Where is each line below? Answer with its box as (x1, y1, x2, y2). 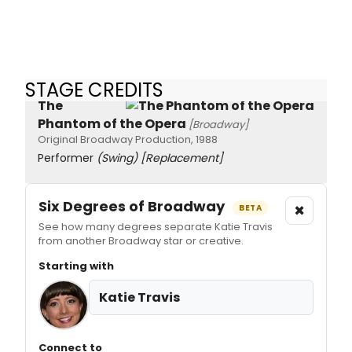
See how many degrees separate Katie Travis (38, 219, 273, 235)
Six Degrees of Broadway (38, 196, 228, 217)
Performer (38, 150, 97, 167)
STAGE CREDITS (25, 76, 163, 103)
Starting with (38, 258, 114, 274)
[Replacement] (141, 150, 223, 167)
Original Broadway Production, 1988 (38, 132, 218, 148)
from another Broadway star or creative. (38, 233, 244, 249)
